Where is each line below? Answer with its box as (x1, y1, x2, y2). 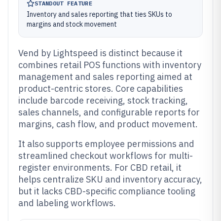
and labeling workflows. (18, 197, 116, 209)
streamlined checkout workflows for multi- (18, 150, 193, 161)
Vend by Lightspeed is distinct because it (18, 47, 183, 59)
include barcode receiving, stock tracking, (18, 95, 188, 106)
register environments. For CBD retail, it (18, 162, 182, 173)
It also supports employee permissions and (18, 138, 194, 149)
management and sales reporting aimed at (18, 71, 192, 82)
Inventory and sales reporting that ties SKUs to (27, 10, 172, 19)
